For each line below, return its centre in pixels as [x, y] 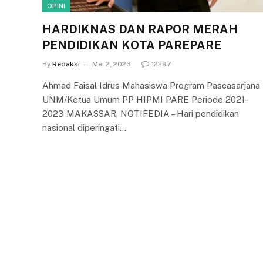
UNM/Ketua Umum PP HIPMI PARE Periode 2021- [145, 99]
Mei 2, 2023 [112, 64]
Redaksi [66, 64]
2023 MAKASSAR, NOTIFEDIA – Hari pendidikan [141, 113]
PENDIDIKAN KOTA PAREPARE [132, 45]
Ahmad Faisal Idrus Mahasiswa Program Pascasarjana [151, 85]
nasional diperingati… [84, 127]
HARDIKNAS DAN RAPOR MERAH [140, 29]
